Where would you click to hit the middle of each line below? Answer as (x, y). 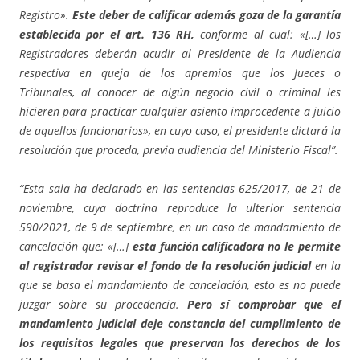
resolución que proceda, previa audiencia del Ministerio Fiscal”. (179, 150)
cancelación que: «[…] (76, 247)
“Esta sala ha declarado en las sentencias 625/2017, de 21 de (180, 189)
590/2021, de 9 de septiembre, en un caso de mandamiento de (180, 227)
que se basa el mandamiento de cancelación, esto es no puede (180, 285)
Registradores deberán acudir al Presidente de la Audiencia (180, 54)
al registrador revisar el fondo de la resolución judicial (168, 266)
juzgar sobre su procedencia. (103, 305)
